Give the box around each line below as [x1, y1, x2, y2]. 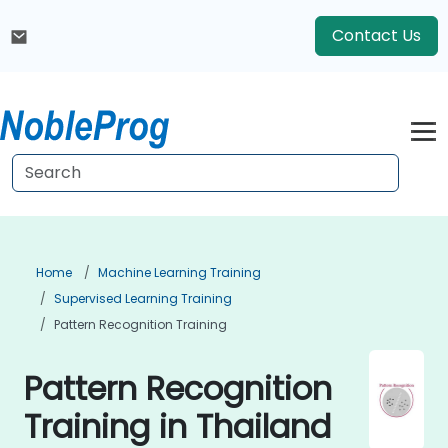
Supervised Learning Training [54, 290, 232, 307]
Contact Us [332, 24, 421, 47]
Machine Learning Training [98, 264, 261, 281]
